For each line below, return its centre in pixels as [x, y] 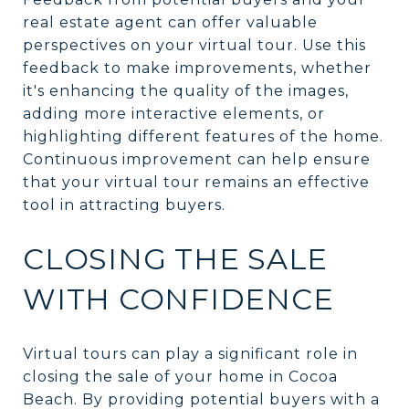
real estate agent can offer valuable [170, 22]
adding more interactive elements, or [174, 113]
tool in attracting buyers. [124, 204]
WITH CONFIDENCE [178, 299]
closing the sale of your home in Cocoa [180, 376]
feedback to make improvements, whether [197, 68]
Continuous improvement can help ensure [197, 159]
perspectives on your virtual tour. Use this [194, 45]
